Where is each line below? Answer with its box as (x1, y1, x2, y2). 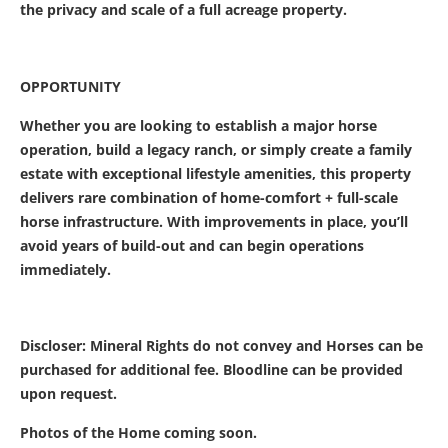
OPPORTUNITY (20, 77, 121, 97)
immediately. (20, 259, 111, 279)
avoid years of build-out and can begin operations (20, 235, 364, 255)
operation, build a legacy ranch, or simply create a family (20, 139, 412, 159)
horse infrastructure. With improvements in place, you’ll (20, 211, 408, 231)
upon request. (20, 384, 121, 404)
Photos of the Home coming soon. (20, 422, 261, 442)
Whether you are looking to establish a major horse (20, 115, 377, 135)
